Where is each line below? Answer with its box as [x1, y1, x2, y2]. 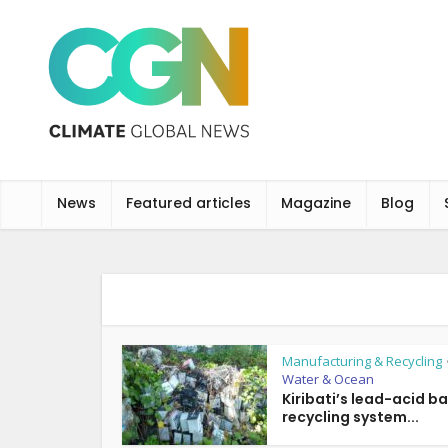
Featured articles [126, 193, 251, 213]
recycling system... [282, 407, 419, 427]
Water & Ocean [282, 370, 374, 388]
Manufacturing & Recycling [282, 352, 442, 370]
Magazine [281, 193, 351, 213]
